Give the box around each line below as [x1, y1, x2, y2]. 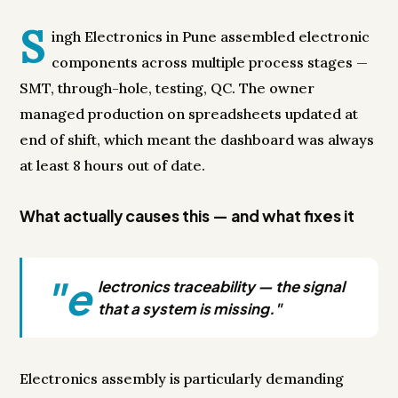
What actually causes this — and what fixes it [20, 206, 355, 227]
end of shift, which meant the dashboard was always [20, 131, 375, 149]
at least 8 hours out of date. [20, 156, 206, 175]
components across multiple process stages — [52, 53, 369, 72]
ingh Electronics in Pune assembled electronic [52, 28, 370, 46]
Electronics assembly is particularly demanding [20, 370, 345, 388]
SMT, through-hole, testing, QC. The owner [20, 79, 315, 98]
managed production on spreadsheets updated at [20, 105, 359, 123]
